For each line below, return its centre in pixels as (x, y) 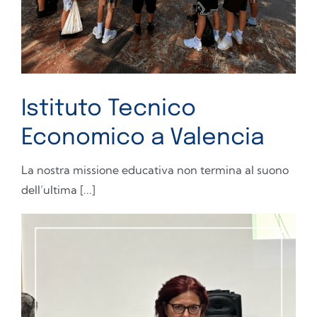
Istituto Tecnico (109, 109)
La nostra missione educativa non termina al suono (155, 170)
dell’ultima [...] (58, 190)
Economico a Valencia (143, 138)
